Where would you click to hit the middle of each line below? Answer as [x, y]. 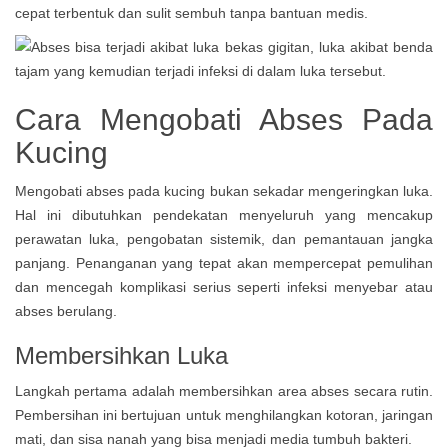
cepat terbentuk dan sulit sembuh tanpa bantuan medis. [191, 13]
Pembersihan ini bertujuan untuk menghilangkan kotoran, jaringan [224, 415]
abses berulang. [66, 311]
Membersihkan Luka [121, 355]
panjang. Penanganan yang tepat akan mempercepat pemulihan [224, 263]
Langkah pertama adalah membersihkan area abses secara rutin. [224, 391]
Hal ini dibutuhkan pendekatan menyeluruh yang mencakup [224, 215]
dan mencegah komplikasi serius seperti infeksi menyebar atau [224, 287]
